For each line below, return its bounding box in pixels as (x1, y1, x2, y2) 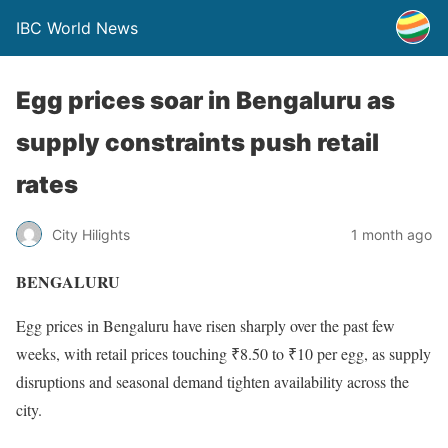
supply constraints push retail (16, 128, 379, 157)
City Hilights (52, 225, 130, 243)
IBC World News (16, 18, 138, 38)
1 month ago (351, 225, 432, 243)
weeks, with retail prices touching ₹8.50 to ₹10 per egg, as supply (16, 343, 431, 364)
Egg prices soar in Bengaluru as (16, 86, 395, 115)
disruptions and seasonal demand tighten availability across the (16, 371, 409, 392)
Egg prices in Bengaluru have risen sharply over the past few (16, 315, 395, 336)
